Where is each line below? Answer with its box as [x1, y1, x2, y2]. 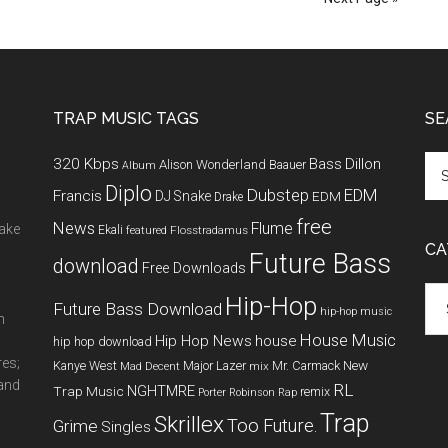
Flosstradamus [170, 223, 248, 237]
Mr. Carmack [272, 358, 340, 373]
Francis [53, 187, 102, 205]
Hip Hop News [155, 332, 252, 350]
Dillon [345, 155, 381, 173]
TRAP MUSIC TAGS [53, 109, 199, 128]
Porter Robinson [198, 386, 275, 399]
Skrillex [154, 411, 224, 438]
